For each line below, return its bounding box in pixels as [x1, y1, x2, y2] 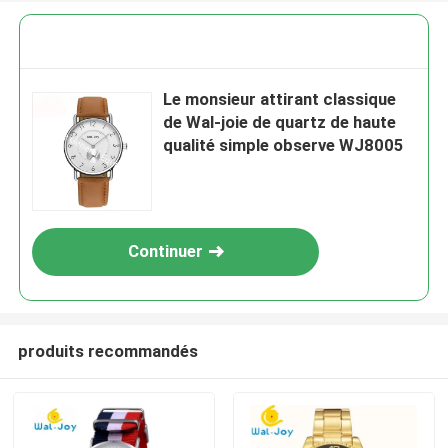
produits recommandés [17, 340, 198, 361]
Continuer [127, 241, 203, 262]
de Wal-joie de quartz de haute [163, 112, 397, 133]
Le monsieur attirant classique [163, 89, 397, 110]
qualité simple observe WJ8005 [163, 135, 405, 156]
